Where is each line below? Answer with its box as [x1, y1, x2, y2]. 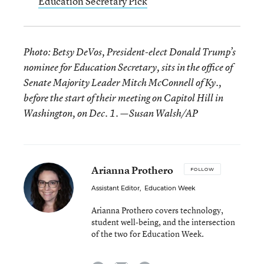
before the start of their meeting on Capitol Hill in [24, 91, 223, 104]
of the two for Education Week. [91, 228, 204, 239]
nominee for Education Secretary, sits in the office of [24, 61, 233, 74]
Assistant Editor [91, 184, 140, 192]
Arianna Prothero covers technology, [91, 204, 223, 216]
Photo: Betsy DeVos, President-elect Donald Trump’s [24, 45, 236, 58]
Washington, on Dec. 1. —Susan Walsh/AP [24, 107, 198, 120]
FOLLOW [190, 166, 214, 172]
